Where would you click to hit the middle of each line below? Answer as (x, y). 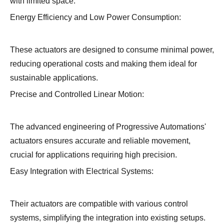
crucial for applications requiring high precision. (93, 155)
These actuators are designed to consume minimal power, (112, 50)
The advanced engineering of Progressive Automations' (108, 127)
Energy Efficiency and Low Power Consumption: (95, 17)
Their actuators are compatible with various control (99, 204)
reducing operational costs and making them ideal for (103, 64)
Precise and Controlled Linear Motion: (77, 94)
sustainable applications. (54, 78)
